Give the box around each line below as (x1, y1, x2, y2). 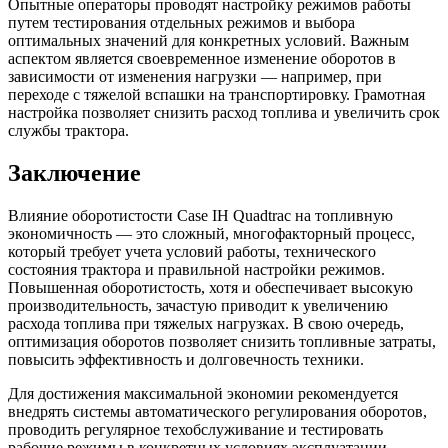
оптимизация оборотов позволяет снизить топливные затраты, (8, 333, 436, 351)
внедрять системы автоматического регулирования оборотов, (8, 403, 427, 421)
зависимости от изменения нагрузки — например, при (8, 68, 382, 86)
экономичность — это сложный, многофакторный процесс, (8, 225, 415, 243)
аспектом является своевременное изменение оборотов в (8, 50, 396, 68)
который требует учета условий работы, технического (8, 243, 376, 261)
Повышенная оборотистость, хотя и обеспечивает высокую (8, 279, 413, 297)
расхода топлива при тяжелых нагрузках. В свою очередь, (8, 315, 404, 333)
